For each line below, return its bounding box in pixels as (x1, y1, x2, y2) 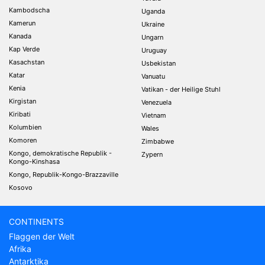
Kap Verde (9, 45, 40, 53)
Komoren (9, 136, 37, 144)
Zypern (141, 150, 163, 159)
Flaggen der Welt (9, 231, 75, 241)
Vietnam (141, 111, 166, 119)
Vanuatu (141, 72, 165, 80)
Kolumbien (9, 123, 41, 131)
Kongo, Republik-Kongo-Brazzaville (9, 170, 118, 179)
